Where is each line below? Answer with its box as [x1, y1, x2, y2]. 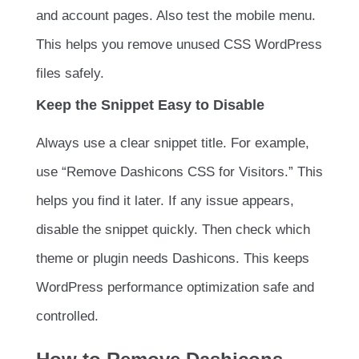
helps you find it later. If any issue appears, [36, 193, 294, 209]
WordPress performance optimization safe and [36, 280, 314, 296]
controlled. [36, 309, 99, 325]
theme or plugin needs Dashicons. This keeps [36, 251, 309, 267]
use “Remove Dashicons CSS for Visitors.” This [36, 164, 323, 180]
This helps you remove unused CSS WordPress [36, 37, 322, 53]
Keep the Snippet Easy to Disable [36, 97, 264, 114]
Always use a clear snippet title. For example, [36, 135, 309, 151]
